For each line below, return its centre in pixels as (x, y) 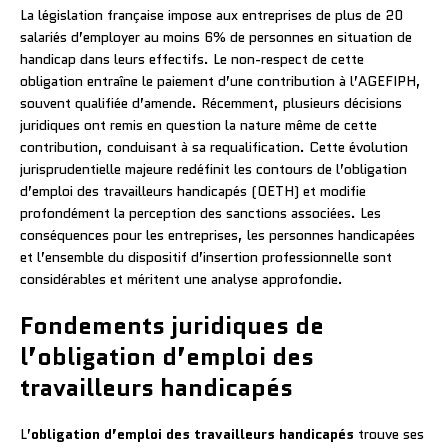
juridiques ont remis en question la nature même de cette (198, 124)
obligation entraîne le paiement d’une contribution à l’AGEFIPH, (220, 80)
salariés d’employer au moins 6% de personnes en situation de (216, 36)
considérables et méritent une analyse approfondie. (181, 278)
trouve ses (389, 433)
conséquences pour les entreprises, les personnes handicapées (217, 234)
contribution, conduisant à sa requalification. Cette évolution (214, 146)
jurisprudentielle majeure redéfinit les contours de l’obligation (213, 168)
